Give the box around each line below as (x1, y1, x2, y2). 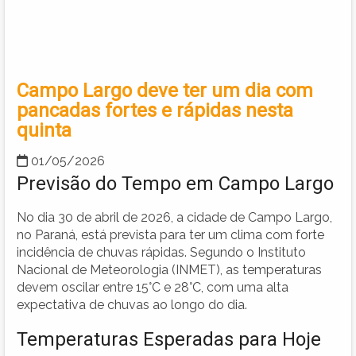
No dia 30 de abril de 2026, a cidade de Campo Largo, (17, 209, 332, 225)
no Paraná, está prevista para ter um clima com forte (17, 226, 324, 242)
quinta (17, 118, 72, 141)
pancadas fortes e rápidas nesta (17, 99, 293, 122)
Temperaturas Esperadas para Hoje (17, 327, 321, 350)
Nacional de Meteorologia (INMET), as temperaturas (17, 261, 322, 277)
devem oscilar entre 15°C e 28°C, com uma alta (17, 279, 288, 295)
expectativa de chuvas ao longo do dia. (17, 296, 247, 312)
